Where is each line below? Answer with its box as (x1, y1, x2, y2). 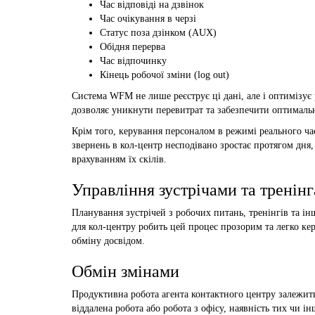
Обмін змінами (72, 262, 179, 281)
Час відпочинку (100, 55, 167, 66)
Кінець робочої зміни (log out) (100, 69, 229, 80)
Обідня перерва (100, 41, 165, 52)
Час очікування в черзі (100, 13, 196, 24)
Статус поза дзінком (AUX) (100, 27, 217, 38)
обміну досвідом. (72, 235, 145, 246)
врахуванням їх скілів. (72, 153, 167, 165)
